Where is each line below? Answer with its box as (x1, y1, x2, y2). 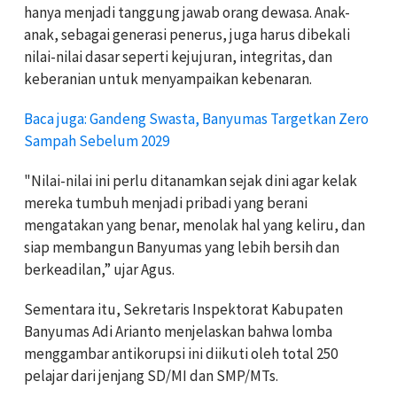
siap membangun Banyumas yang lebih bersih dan (24, 237, 339, 257)
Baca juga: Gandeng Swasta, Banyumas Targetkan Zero (24, 108, 369, 128)
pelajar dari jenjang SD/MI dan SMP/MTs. (24, 365, 278, 385)
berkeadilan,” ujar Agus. (24, 259, 175, 279)
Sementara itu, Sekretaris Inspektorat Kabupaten (24, 299, 343, 319)
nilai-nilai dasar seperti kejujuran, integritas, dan (24, 46, 332, 66)
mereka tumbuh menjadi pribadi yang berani (24, 192, 307, 213)
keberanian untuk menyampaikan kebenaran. (24, 68, 312, 89)
